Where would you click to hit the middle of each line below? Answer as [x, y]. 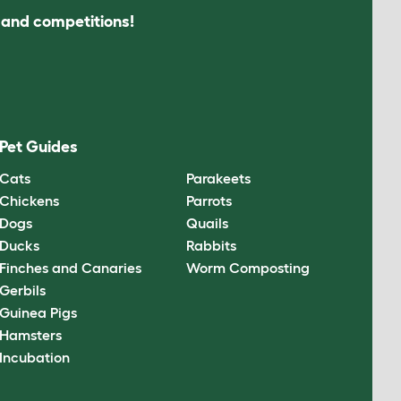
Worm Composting [247, 267]
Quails [207, 222]
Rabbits [211, 245]
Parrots [209, 200]
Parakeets [218, 178]
